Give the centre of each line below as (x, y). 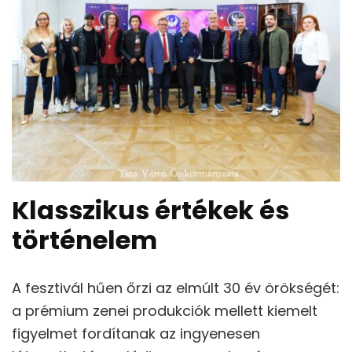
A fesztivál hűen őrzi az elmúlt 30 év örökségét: (176, 288)
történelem (84, 240)
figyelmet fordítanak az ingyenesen (136, 333)
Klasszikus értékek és (150, 211)
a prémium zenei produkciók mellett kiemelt (165, 310)
